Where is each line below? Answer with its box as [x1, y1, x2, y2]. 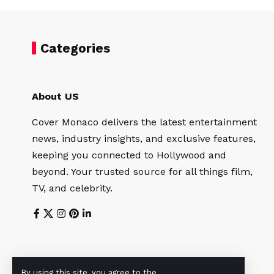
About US [32, 91, 79, 103]
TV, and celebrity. [32, 182, 113, 194]
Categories [40, 40, 110, 56]
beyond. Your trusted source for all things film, [32, 166, 253, 178]
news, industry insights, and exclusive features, [32, 133, 256, 145]
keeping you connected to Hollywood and [32, 149, 226, 161]
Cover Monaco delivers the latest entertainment [32, 116, 257, 128]
